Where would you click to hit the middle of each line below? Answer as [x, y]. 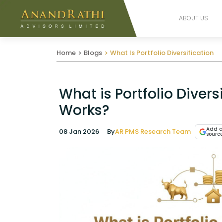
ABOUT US [194, 18]
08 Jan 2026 [79, 132]
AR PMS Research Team [153, 132]
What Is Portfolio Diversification [162, 53]
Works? [84, 110]
